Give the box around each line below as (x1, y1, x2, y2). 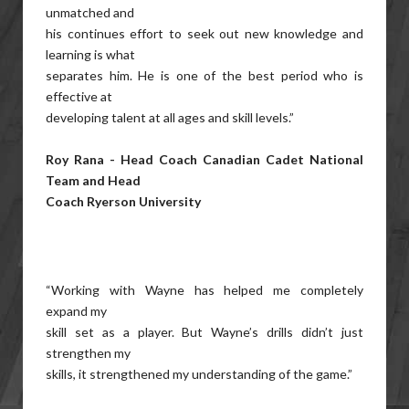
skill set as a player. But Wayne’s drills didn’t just (46, 324, 363, 340)
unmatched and (46, 5, 134, 20)
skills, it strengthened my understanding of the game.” (46, 366, 352, 382)
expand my (46, 303, 107, 319)
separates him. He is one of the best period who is (46, 68, 363, 83)
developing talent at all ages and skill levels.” (46, 110, 294, 125)
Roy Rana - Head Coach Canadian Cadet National (46, 152, 363, 167)
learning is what (46, 47, 135, 62)
